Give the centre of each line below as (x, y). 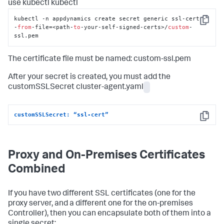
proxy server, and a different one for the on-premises (100, 204)
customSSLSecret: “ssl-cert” (61, 115)
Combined (37, 170)
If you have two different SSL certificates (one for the (102, 194)
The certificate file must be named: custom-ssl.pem (99, 59)
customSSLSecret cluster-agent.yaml (76, 87)
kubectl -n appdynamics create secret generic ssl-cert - (110, 19)
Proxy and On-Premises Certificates (106, 156)
